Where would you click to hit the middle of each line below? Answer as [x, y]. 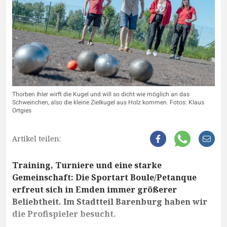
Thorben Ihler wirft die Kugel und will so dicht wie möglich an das [101, 94]
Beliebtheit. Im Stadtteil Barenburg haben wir [110, 202]
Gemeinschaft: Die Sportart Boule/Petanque [104, 178]
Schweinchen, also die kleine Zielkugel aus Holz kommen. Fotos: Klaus [108, 103]
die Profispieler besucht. [64, 214]
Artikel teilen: [36, 139]
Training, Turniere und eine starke [87, 165]
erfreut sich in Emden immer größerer [94, 190]
